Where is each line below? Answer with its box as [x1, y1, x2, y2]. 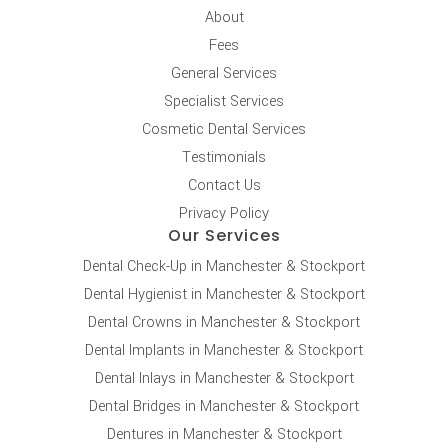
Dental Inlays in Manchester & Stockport [94, 367, 354, 389]
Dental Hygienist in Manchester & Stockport [83, 283, 365, 305]
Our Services [167, 223, 281, 247]
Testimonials [182, 146, 266, 168]
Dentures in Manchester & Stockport [106, 423, 342, 445]
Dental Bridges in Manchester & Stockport [89, 395, 359, 417]
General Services [171, 62, 277, 84]
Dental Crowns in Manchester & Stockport [88, 311, 360, 333]
